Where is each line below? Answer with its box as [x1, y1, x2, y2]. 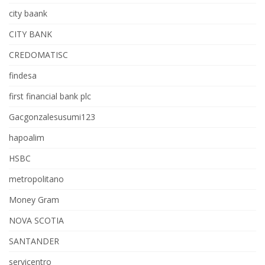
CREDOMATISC [9, 49, 68, 60]
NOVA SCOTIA [9, 215, 64, 226]
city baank [9, 8, 47, 19]
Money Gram [9, 194, 59, 205]
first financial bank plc [9, 91, 91, 102]
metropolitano [9, 173, 64, 185]
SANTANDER [9, 235, 59, 247]
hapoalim [9, 132, 44, 143]
